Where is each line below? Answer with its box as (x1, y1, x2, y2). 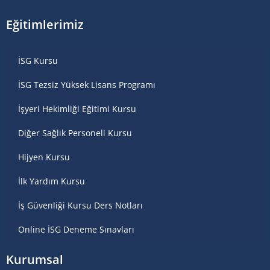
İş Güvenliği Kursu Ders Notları (18, 199, 143, 212)
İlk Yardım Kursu (18, 175, 85, 187)
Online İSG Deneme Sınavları (18, 224, 134, 236)
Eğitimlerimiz (6, 16, 84, 33)
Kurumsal (6, 251, 63, 268)
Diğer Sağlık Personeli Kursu (18, 127, 132, 139)
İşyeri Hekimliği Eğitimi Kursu (18, 103, 136, 115)
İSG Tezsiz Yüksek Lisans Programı (18, 79, 155, 91)
